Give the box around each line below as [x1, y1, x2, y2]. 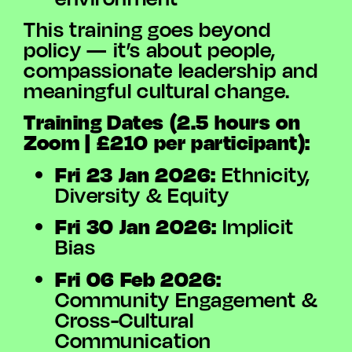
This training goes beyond [24, 15, 270, 42]
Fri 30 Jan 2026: [55, 213, 217, 240]
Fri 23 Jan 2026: [55, 160, 216, 187]
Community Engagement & [55, 285, 317, 312]
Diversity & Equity [55, 181, 229, 207]
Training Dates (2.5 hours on [24, 108, 300, 135]
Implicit [216, 213, 294, 240]
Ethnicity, [215, 160, 310, 187]
